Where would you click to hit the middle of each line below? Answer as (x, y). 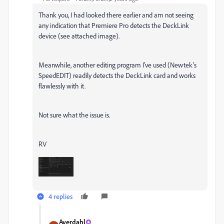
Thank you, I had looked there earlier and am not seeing (116, 15)
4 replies (60, 196)
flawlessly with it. (62, 86)
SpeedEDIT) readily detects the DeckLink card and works (117, 75)
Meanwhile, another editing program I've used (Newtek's (117, 65)
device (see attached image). (79, 36)
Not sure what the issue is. (74, 115)
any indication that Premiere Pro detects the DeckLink (114, 25)
